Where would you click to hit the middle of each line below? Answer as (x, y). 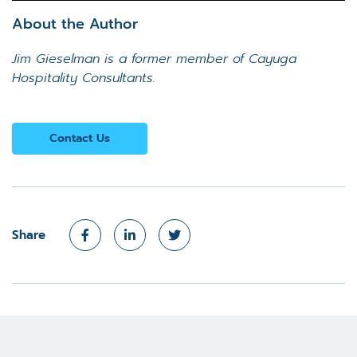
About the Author (75, 24)
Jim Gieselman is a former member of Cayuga (154, 59)
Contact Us (80, 139)
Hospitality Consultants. (84, 78)
